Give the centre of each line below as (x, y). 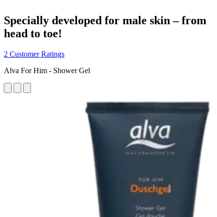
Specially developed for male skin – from (105, 20)
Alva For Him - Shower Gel (47, 70)
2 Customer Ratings (34, 54)
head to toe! (33, 33)
